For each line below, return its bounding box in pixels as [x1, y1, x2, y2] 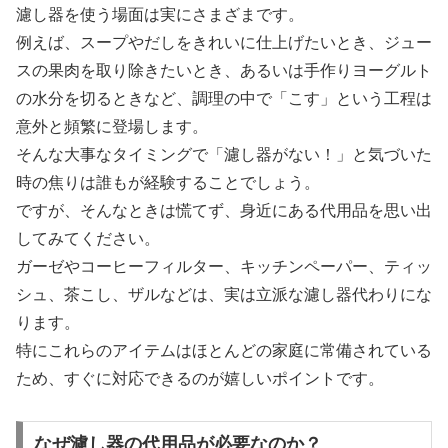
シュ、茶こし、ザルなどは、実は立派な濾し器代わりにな [16, 285, 432, 303]
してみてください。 [16, 229, 160, 247]
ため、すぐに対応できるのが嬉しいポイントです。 [16, 369, 384, 387]
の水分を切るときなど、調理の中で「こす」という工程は [16, 89, 432, 107]
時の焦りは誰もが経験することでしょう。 [16, 173, 320, 191]
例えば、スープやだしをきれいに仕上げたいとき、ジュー [16, 33, 432, 51]
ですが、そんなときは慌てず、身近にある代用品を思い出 [16, 201, 432, 219]
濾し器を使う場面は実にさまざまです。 [16, 5, 304, 23]
